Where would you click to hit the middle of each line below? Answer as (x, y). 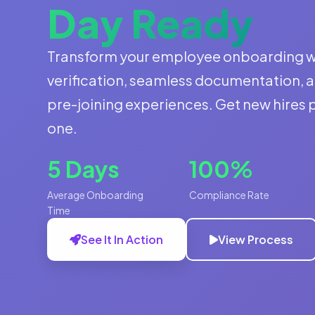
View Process (256, 239)
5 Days (84, 169)
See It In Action (122, 239)
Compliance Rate (229, 195)
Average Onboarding (96, 195)
